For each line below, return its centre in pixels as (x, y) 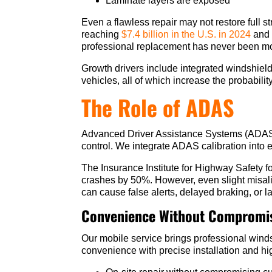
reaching (102, 35)
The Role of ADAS (158, 107)
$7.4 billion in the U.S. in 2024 (188, 35)
